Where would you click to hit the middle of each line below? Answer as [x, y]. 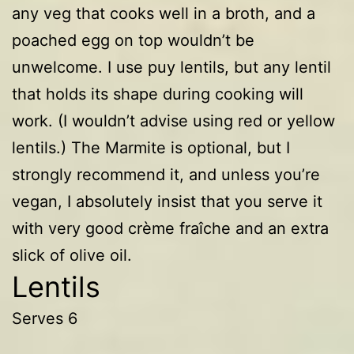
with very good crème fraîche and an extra [170, 228]
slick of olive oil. [72, 255]
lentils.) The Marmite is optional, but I [151, 147]
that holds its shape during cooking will [158, 94]
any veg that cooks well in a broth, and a [164, 13]
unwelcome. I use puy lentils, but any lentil [171, 67]
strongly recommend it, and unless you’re [166, 174]
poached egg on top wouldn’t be [133, 40]
